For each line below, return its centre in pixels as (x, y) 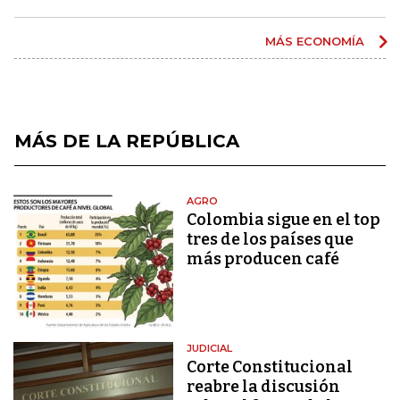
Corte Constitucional (270, 367)
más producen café (263, 258)
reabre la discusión (264, 387)
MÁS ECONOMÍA (317, 41)
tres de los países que (271, 239)
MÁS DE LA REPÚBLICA (127, 141)
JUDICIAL (210, 349)
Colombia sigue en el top (284, 219)
